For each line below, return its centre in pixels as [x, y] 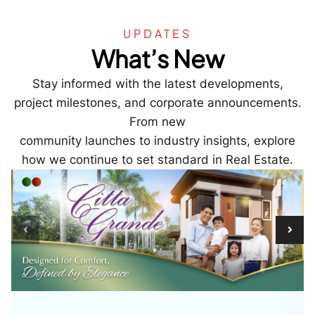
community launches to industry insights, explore [157, 140]
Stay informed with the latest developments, [157, 83]
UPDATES [157, 33]
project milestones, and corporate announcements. [157, 102]
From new [157, 121]
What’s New [157, 58]
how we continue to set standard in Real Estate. [157, 159]
